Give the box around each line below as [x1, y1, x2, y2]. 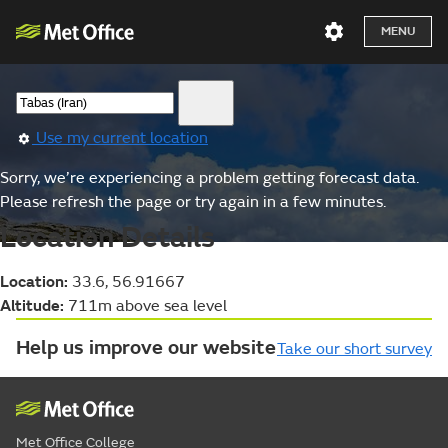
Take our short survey [277, 339, 432, 359]
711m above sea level [64, 296, 227, 316]
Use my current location [32, 128, 208, 148]
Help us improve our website [16, 335, 276, 360]
